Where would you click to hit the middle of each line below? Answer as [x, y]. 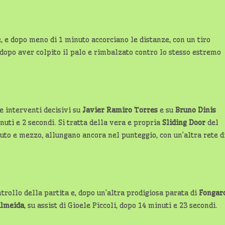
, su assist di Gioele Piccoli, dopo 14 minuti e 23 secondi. [121, 205]
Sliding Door [184, 123]
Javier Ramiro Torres [120, 110]
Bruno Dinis [196, 110]
